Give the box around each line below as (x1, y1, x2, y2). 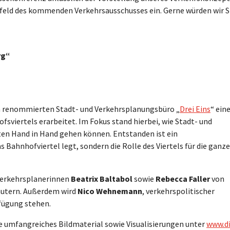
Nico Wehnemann (78, 185, 142, 196)
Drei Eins (180, 103, 210, 114)
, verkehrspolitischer (142, 185, 215, 196)
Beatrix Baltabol (71, 173, 132, 184)
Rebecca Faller (156, 173, 210, 184)
